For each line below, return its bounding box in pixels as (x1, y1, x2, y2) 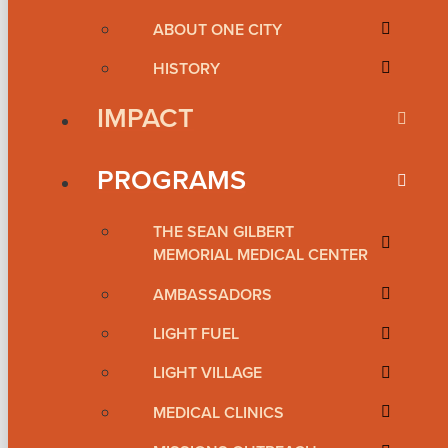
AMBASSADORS (153, 282, 272, 306)
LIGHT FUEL (153, 322, 239, 346)
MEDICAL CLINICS (153, 400, 284, 424)
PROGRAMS (97, 160, 246, 201)
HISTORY (153, 56, 220, 80)
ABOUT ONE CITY (153, 17, 282, 41)
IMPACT (97, 98, 194, 139)
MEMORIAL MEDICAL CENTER (153, 243, 368, 267)
